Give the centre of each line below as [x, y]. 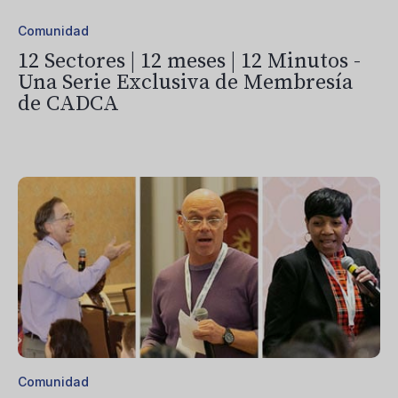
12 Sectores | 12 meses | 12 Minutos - [189, 62]
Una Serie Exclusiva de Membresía [185, 83]
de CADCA [68, 104]
